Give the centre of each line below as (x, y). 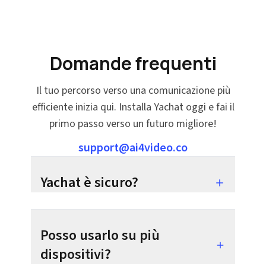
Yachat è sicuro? (89, 183)
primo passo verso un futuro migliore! (133, 124)
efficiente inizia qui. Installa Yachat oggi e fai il (133, 107)
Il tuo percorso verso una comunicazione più (133, 91)
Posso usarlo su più (100, 235)
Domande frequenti (133, 63)
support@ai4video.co (133, 148)
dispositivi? (76, 254)
